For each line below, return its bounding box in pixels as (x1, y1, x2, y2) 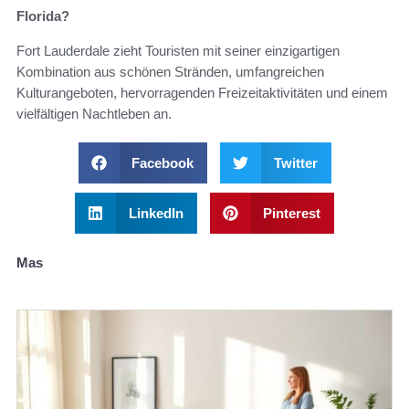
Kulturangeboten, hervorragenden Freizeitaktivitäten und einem (16, 85, 388, 101)
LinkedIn (128, 205, 184, 222)
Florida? (16, 8, 69, 25)
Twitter (273, 155, 318, 172)
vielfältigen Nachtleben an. (16, 106, 172, 122)
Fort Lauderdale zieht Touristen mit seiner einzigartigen (16, 43, 340, 59)
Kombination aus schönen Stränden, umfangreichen (16, 64, 324, 80)
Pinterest (263, 205, 320, 222)
